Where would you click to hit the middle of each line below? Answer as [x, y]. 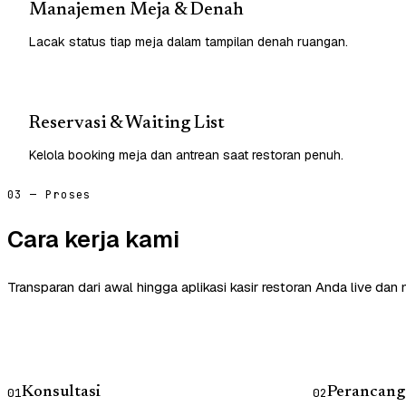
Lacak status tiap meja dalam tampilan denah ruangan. [188, 41]
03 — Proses [49, 194]
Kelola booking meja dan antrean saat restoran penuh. [186, 155]
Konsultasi [61, 392]
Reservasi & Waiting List [127, 123]
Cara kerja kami [93, 239]
